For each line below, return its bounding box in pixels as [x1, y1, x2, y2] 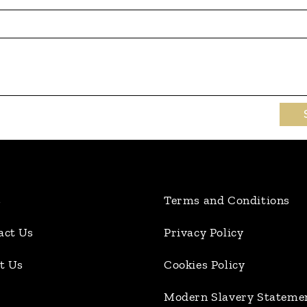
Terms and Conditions [164, 193, 290, 208]
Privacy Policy [164, 225, 244, 240]
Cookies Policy [164, 257, 245, 272]
